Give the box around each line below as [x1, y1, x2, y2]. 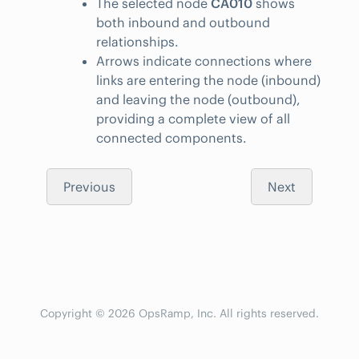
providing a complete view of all [96, 111, 290, 127]
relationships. [96, 34, 179, 50]
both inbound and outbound [96, 14, 270, 31]
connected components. [96, 130, 247, 147]
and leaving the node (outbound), [96, 91, 301, 108]
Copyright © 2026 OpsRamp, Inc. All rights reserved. [40, 306, 319, 321]
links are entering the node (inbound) [96, 72, 321, 89]
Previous [63, 179, 115, 196]
